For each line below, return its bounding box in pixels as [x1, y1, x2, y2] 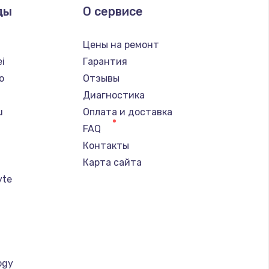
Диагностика [82, 89, 145, 101]
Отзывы [82, 72, 119, 84]
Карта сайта [82, 156, 142, 168]
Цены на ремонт [82, 38, 159, 50]
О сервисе [82, 4, 143, 19]
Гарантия [82, 55, 127, 67]
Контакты [82, 139, 129, 151]
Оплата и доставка [82, 106, 172, 118]
